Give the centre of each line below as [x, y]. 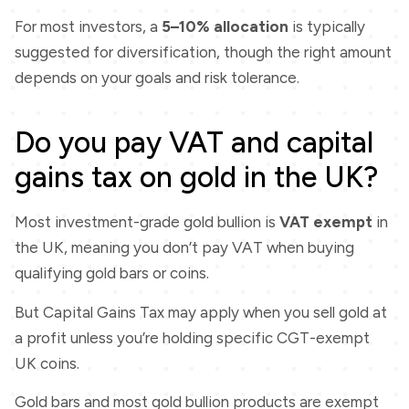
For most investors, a [88, 26]
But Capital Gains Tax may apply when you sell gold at [201, 312]
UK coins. [47, 363]
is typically [327, 26]
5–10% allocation [225, 26]
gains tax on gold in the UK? [196, 178]
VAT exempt [326, 222]
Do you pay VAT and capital [194, 143]
